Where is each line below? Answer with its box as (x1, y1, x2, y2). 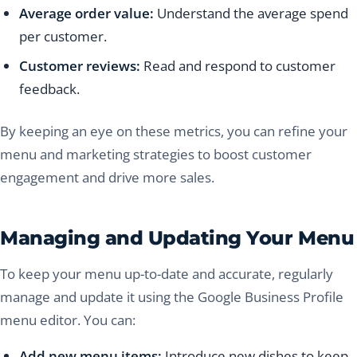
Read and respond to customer (140, 57, 335, 76)
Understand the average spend (154, 4, 348, 23)
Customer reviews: (19, 57, 140, 76)
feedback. (19, 80, 80, 99)
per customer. (19, 27, 107, 46)
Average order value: (19, 4, 154, 23)
